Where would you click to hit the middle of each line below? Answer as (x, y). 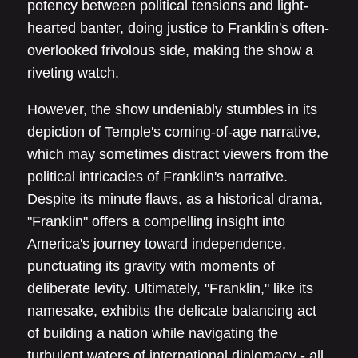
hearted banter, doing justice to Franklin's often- (178, 28)
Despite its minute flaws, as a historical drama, (175, 199)
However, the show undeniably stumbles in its (172, 110)
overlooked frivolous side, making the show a (170, 51)
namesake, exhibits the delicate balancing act (172, 311)
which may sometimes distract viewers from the (178, 155)
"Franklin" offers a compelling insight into (156, 222)
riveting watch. (73, 73)
